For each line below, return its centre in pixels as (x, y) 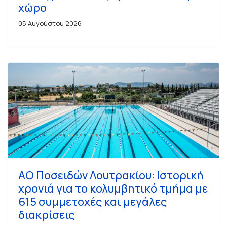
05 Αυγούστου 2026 (50, 23)
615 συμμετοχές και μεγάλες (92, 201)
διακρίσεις (46, 215)
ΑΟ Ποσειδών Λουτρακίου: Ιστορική (111, 175)
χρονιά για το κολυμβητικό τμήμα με (113, 188)
